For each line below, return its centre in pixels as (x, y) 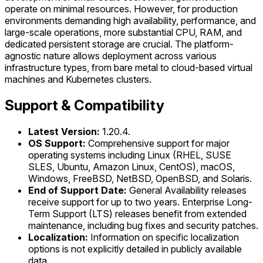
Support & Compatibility (85, 105)
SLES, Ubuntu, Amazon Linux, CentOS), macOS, (131, 166)
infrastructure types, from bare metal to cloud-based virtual (129, 67)
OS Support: (57, 143)
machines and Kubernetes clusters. (78, 79)
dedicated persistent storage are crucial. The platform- (119, 44)
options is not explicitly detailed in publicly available (135, 249)
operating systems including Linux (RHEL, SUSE (130, 155)
